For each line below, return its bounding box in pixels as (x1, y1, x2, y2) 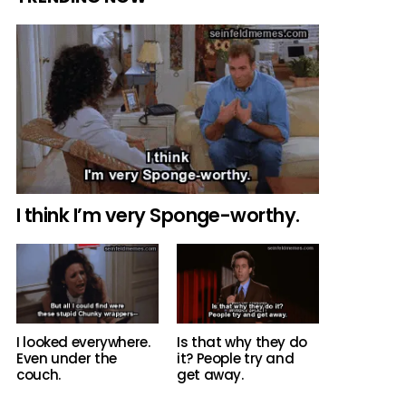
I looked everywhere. (16, 333, 150, 353)
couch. (16, 365, 61, 385)
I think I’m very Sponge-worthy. (16, 201, 300, 228)
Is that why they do (177, 333, 307, 353)
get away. (177, 365, 244, 385)
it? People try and (177, 349, 295, 369)
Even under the (16, 349, 117, 369)
